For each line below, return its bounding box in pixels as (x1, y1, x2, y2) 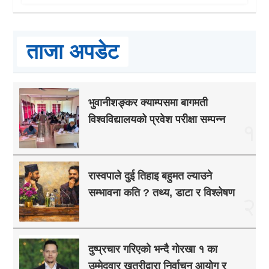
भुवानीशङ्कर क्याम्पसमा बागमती (88, 97, 208, 109)
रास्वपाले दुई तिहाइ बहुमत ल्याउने (88, 170, 213, 183)
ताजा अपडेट (26, 40, 119, 64)
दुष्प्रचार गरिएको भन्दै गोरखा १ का (88, 243, 218, 256)
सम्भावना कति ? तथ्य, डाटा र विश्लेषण (88, 187, 235, 199)
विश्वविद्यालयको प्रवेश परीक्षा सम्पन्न (88, 113, 226, 126)
